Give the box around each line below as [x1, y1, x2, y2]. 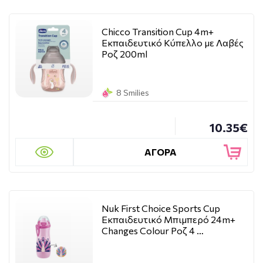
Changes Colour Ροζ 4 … [102, 225, 204, 236]
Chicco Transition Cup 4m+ [102, 26, 214, 37]
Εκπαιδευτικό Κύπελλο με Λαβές [102, 37, 244, 48]
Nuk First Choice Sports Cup [102, 203, 220, 214]
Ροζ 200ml [102, 48, 147, 59]
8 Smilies [116, 87, 149, 97]
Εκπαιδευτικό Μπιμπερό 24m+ [102, 214, 235, 225]
